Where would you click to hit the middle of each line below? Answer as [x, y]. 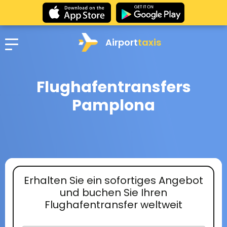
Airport [121, 42]
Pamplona [113, 105]
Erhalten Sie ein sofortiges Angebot [113, 180]
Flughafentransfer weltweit [113, 204]
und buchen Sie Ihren [113, 192]
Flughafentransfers [113, 87]
